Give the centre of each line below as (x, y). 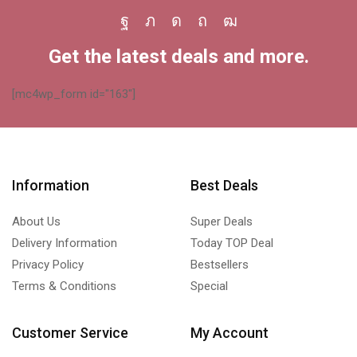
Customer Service (70, 333)
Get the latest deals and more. (178, 57)
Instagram (210, 32)
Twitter (174, 32)
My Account (229, 333)
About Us (36, 222)
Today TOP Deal (232, 243)
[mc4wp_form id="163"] (74, 94)
